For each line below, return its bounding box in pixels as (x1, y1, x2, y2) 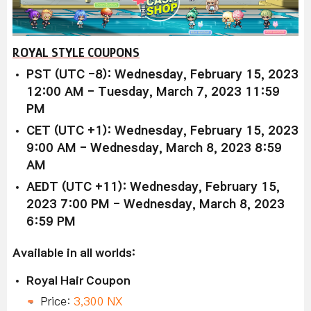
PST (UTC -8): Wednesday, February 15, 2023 (26, 69, 299, 81)
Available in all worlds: (12, 247, 135, 259)
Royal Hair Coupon (26, 275, 131, 287)
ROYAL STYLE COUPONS (12, 45, 140, 60)
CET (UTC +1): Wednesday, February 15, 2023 (26, 125, 299, 137)
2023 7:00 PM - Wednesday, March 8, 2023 (26, 199, 285, 211)
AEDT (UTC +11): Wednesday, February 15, (26, 181, 280, 194)
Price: (40, 296, 74, 308)
